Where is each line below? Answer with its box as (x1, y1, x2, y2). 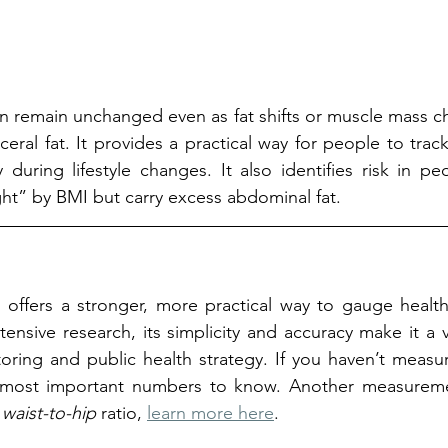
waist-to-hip (2, 401, 101, 424)
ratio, (101, 401, 147, 424)
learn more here (147, 401, 274, 424)
